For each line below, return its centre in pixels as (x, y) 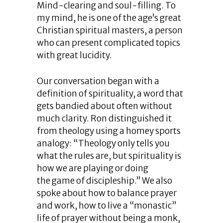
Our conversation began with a (98, 81)
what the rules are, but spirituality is (109, 156)
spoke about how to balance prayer (107, 193)
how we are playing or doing (93, 168)
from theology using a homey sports (109, 131)
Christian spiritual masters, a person (110, 31)
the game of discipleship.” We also (105, 181)
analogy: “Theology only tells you (103, 144)
